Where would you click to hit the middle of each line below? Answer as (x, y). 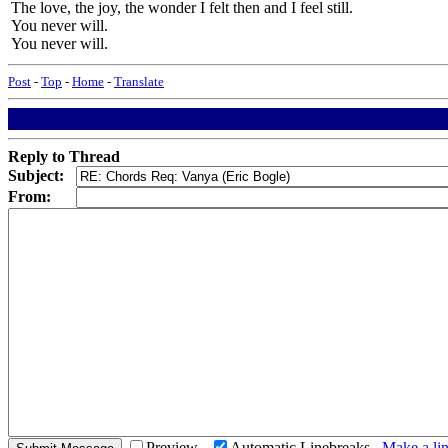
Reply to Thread (64, 156)
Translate (139, 81)
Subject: (36, 175)
